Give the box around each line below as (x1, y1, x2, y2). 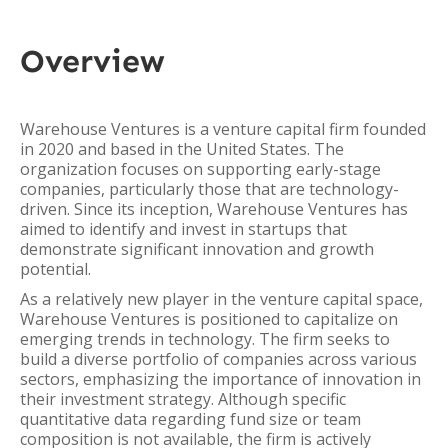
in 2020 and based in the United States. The (20, 138, 344, 160)
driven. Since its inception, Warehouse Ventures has (20, 198, 408, 220)
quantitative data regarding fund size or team (20, 408, 361, 430)
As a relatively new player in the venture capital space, (20, 288, 423, 310)
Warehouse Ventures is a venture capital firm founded (20, 118, 426, 140)
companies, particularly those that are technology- (20, 178, 399, 200)
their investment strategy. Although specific (20, 388, 346, 410)
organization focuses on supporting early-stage (20, 158, 381, 180)
